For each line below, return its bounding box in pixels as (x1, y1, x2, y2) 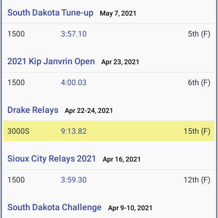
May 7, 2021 (95, 9, 137, 18)
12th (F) (183, 175, 211, 185)
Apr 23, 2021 (97, 58, 140, 66)
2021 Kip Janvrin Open (7, 56, 95, 67)
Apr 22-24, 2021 (60, 107, 113, 115)
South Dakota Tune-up (7, 7, 93, 18)
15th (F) (183, 127, 211, 136)
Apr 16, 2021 (98, 155, 141, 163)
